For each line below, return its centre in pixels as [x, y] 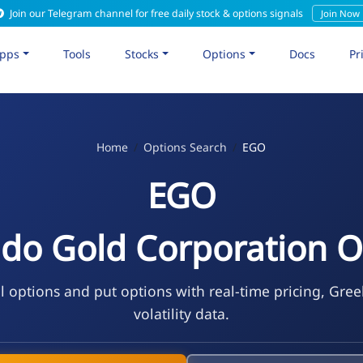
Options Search [186, 147]
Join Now [340, 13]
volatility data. [181, 313]
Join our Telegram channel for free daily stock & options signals [156, 13]
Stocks [142, 53]
